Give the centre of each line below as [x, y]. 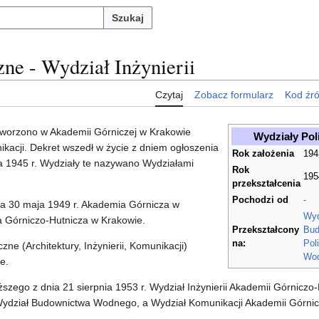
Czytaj [169, 95]
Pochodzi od [260, 200]
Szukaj [128, 18]
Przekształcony [266, 230]
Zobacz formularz [234, 95]
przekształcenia [266, 184]
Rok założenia [263, 154]
